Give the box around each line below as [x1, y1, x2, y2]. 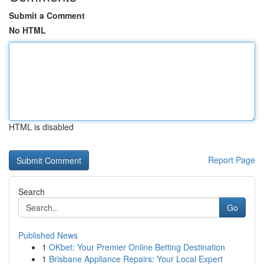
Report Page [208, 154, 255, 166]
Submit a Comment [9, 9, 85, 21]
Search [18, 186, 45, 197]
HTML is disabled [9, 121, 74, 133]
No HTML [9, 24, 46, 36]
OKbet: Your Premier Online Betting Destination [49, 241, 225, 253]
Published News [18, 229, 78, 241]
